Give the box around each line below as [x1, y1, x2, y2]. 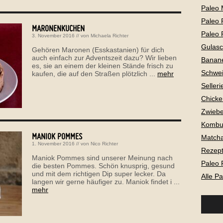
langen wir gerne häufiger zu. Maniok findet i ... [32, 177, 180, 186]
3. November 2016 [32, 32, 75, 38]
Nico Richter [91, 140, 118, 146]
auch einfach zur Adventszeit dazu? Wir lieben [32, 53, 177, 62]
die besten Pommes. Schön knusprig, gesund [32, 161, 175, 170]
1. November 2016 [32, 140, 75, 146]
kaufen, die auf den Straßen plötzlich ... [32, 69, 157, 78]
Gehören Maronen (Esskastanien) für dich [32, 45, 164, 54]
